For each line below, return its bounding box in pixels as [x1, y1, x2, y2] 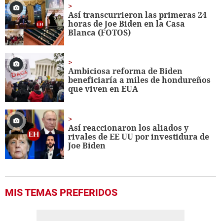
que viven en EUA [68, 83, 139, 95]
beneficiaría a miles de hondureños [68, 74, 211, 86]
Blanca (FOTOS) [68, 27, 131, 38]
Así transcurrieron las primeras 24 [68, 9, 207, 20]
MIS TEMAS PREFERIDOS [5, 186, 117, 199]
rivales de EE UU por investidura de [68, 131, 210, 143]
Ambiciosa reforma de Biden [68, 66, 183, 77]
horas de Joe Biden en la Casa [68, 18, 185, 29]
